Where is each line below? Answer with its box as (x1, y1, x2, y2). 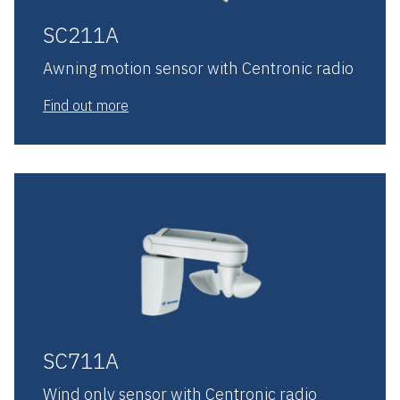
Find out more (43, 96, 129, 114)
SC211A (43, 20, 119, 49)
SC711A (43, 346, 119, 375)
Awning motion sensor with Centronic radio (43, 57, 354, 79)
